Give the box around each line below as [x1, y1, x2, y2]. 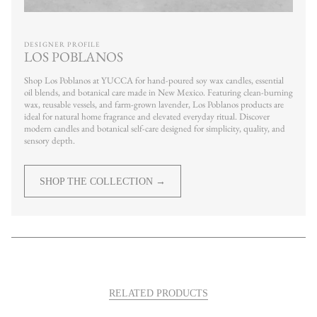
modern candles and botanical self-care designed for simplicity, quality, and [23, 122, 285, 135]
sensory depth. [23, 134, 75, 147]
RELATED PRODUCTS [109, 287, 208, 299]
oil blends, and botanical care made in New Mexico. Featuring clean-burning [23, 86, 293, 99]
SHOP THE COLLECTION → [39, 176, 166, 188]
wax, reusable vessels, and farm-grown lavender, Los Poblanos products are [23, 98, 284, 111]
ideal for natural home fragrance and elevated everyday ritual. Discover [23, 110, 270, 123]
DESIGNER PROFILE [23, 40, 101, 50]
